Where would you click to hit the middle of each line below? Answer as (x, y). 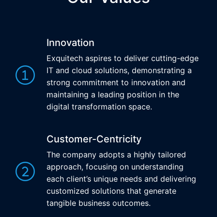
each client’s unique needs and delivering (121, 179)
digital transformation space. (99, 107)
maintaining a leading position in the (113, 94)
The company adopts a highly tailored (116, 155)
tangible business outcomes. (99, 203)
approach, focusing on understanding (115, 167)
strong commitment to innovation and (116, 82)
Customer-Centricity (94, 139)
